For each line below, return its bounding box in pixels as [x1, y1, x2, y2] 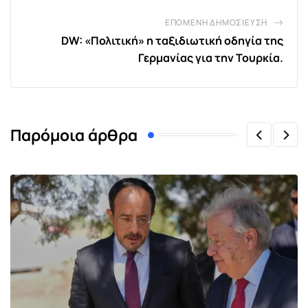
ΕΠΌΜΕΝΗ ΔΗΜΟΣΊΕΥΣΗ [164, 16, 268, 29]
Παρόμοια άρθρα [10, 124, 137, 146]
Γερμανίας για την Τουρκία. [138, 50, 283, 66]
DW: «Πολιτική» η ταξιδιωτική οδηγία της [61, 33, 283, 49]
